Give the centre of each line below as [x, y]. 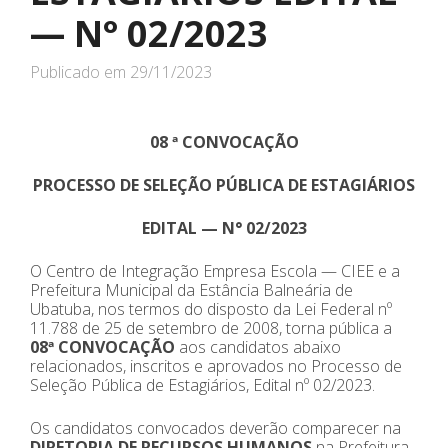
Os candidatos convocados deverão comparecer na [215, 428]
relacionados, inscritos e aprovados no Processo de [216, 366]
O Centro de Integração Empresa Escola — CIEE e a [215, 271]
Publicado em [80, 72]
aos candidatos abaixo [258, 347]
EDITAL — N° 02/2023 [224, 228]
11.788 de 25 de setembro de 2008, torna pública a [211, 328]
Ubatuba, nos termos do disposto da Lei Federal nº [211, 309]
